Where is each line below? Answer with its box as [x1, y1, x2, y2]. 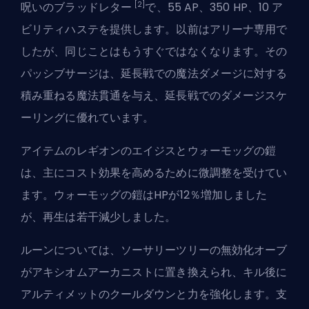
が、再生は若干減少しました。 [21, 209, 177, 226]
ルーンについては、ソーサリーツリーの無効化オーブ [21, 242, 288, 259]
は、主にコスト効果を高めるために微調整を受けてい [21, 165, 288, 181]
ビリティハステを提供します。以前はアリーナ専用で [21, 21, 288, 38]
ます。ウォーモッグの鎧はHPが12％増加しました [21, 187, 268, 203]
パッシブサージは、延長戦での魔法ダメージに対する [21, 66, 288, 82]
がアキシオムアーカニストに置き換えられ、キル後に [21, 264, 288, 281]
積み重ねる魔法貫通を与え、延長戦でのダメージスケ [21, 88, 288, 104]
